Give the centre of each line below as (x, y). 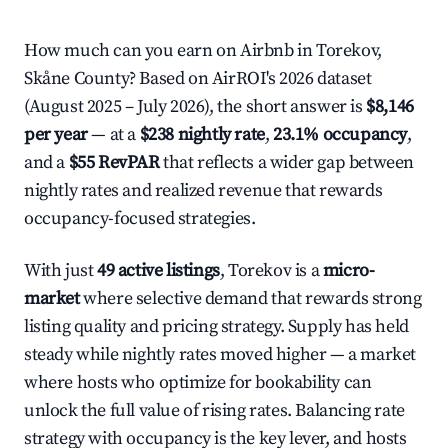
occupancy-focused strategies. (140, 218)
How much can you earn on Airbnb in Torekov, (203, 50)
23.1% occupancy (340, 134)
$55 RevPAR (114, 162)
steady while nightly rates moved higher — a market (220, 354)
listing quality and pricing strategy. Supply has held (216, 326)
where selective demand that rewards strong (250, 298)
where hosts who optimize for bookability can (198, 382)
